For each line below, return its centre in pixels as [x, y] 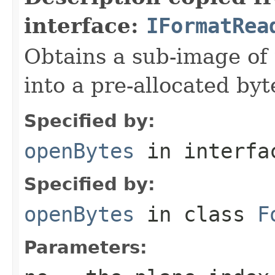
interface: [85, 25]
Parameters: [86, 247]
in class [196, 214]
